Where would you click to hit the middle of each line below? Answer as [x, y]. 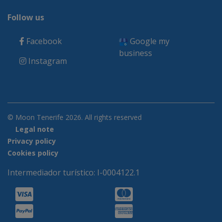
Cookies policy [33, 153]
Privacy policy [32, 141]
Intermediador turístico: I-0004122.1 [74, 172]
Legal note [35, 129]
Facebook [43, 41]
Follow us [26, 17]
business [136, 53]
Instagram [47, 61]
